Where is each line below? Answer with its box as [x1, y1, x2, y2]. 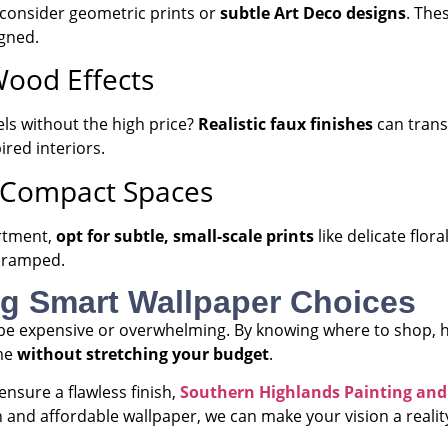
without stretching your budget [17, 342, 269, 365]
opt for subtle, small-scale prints [56, 224, 314, 247]
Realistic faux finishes [198, 113, 373, 136]
